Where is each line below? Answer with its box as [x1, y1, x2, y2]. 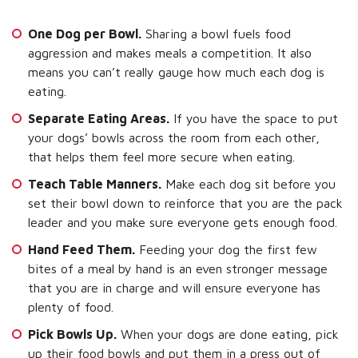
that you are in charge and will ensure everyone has [28, 280, 320, 295]
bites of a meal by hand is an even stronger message [28, 261, 328, 276]
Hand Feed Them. [28, 241, 135, 257]
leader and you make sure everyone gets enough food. [28, 214, 337, 229]
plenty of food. [28, 299, 113, 314]
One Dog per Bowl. [28, 26, 141, 41]
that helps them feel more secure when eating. [28, 149, 295, 164]
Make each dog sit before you [161, 176, 336, 191]
